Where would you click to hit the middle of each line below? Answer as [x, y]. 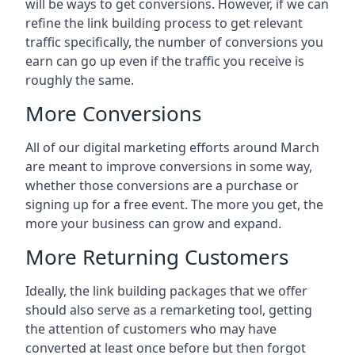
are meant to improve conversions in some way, [169, 167]
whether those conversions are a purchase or [162, 186]
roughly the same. [80, 80]
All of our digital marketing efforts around [153, 148]
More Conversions [113, 114]
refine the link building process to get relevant [164, 23]
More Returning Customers [157, 257]
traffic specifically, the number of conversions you [174, 42]
